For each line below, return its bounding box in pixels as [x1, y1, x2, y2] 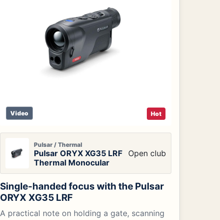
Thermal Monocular [34, 157, 110, 167]
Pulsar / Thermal [34, 140, 82, 148]
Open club [128, 148, 166, 158]
